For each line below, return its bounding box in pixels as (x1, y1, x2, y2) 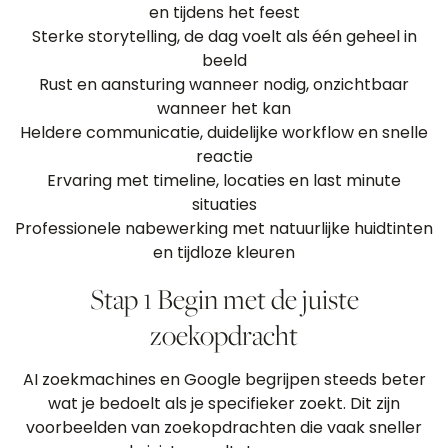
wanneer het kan (157, 97, 291, 120)
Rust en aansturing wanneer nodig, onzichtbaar (39, 73, 409, 96)
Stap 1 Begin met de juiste (89, 280, 359, 317)
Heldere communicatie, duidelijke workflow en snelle (20, 121, 428, 144)
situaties (191, 193, 257, 216)
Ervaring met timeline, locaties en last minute (47, 169, 401, 192)
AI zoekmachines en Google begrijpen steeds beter (22, 368, 426, 391)
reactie (195, 145, 253, 168)
